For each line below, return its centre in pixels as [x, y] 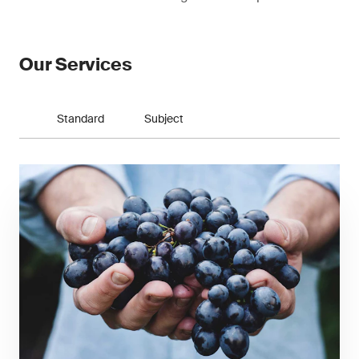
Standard [80, 119]
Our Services [76, 65]
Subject [163, 119]
